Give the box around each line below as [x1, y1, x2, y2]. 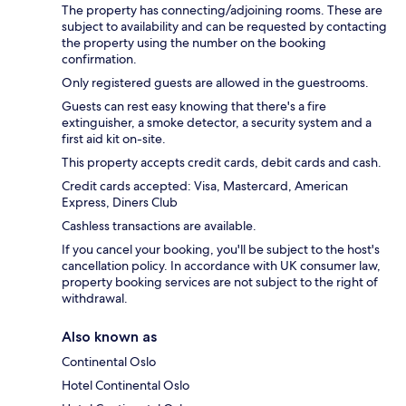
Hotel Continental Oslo [62, 376, 189, 393]
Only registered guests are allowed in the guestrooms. [62, 73, 369, 91]
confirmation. [62, 50, 137, 67]
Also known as [62, 327, 157, 345]
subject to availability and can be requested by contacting [62, 17, 387, 34]
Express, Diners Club [62, 193, 178, 210]
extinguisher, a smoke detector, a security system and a [62, 113, 372, 130]
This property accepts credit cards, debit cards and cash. [62, 153, 382, 170]
